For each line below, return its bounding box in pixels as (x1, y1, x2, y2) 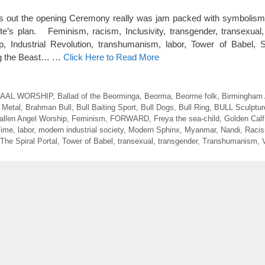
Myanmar (185, 125, 216, 134)
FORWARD (110, 114, 149, 123)
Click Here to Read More (63, 52, 159, 63)
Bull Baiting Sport (76, 102, 136, 112)
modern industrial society (38, 125, 124, 134)
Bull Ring (179, 102, 209, 112)
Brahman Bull (25, 102, 72, 112)
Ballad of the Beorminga (57, 91, 140, 101)
